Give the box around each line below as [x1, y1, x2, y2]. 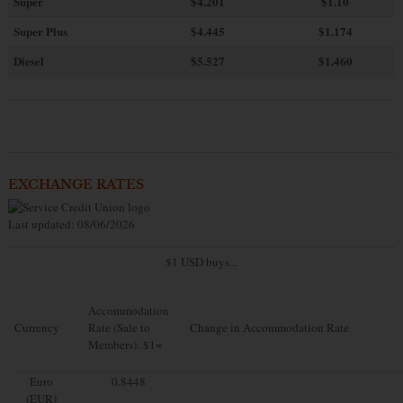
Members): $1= [87, 336, 162, 353]
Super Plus [13, 22, 67, 40]
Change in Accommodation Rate [189, 318, 349, 336]
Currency [13, 318, 59, 336]
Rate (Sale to [87, 318, 150, 336]
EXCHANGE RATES [7, 176, 144, 193]
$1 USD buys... [166, 253, 237, 270]
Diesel [13, 52, 44, 70]
